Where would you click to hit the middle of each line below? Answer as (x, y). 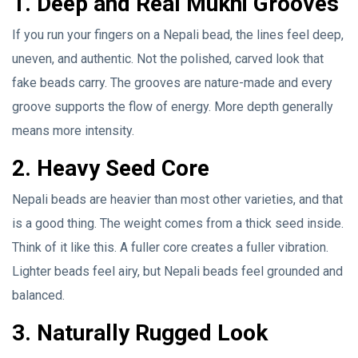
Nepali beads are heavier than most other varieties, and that (177, 199)
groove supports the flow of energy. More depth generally (173, 106)
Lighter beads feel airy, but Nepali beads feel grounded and (177, 271)
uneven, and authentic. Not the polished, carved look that (168, 58)
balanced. (38, 295)
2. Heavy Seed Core (111, 168)
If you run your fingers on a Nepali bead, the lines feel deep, (178, 34)
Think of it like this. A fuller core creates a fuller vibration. (170, 247)
